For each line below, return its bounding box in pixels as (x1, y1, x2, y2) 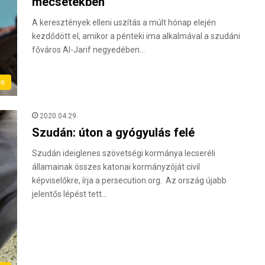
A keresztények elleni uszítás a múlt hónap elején (32, 17, 216, 27)
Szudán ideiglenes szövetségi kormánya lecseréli (32, 148, 215, 159)
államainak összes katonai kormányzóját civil (32, 162, 200, 172)
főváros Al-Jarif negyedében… (32, 44, 145, 54)
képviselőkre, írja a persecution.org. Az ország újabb (32, 176, 227, 186)
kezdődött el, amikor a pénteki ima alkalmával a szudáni (32, 31, 240, 41)
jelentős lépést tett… (32, 189, 107, 199)
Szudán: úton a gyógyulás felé (32, 125, 195, 140)
